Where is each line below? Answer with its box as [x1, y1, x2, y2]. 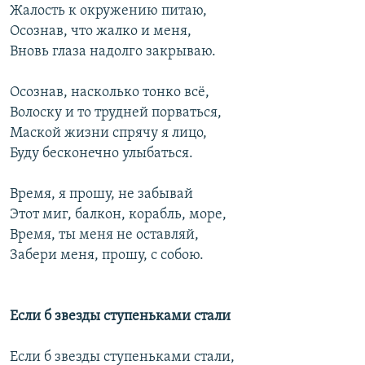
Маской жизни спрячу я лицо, [10, 125, 207, 142]
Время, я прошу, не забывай [10, 187, 193, 203]
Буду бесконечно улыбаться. [10, 146, 193, 162]
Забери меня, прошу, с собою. [10, 248, 204, 264]
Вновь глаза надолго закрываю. [10, 44, 216, 60]
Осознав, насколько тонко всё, [10, 85, 209, 101]
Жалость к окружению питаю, [10, 3, 207, 20]
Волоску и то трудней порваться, [10, 105, 222, 121]
